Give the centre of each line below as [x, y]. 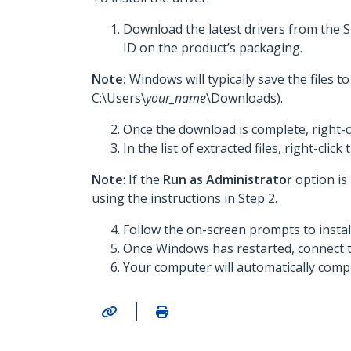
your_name [176, 98]
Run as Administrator [229, 179]
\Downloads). [244, 98]
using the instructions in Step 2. [185, 198]
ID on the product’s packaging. [213, 48]
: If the [143, 179]
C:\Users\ [119, 98]
